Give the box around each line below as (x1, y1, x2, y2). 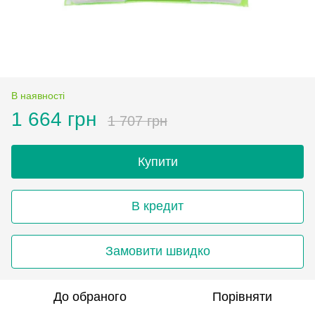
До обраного (53, 289, 127, 304)
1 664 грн (11, 108, 96, 130)
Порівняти (212, 289, 272, 304)
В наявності (11, 89, 65, 101)
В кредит (131, 199, 184, 214)
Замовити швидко (105, 244, 210, 259)
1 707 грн (108, 112, 167, 129)
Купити (137, 154, 178, 169)
